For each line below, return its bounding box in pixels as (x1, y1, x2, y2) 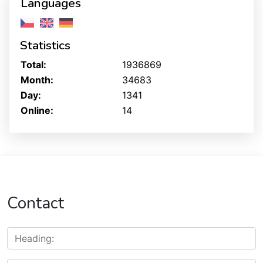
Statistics (20, 37, 70, 53)
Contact (7, 192, 64, 214)
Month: (21, 74, 53, 86)
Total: (21, 59, 46, 70)
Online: (21, 104, 53, 116)
